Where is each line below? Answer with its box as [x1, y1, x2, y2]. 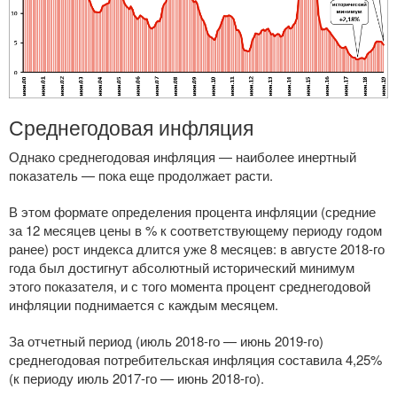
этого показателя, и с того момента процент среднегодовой [9, 276, 370, 295]
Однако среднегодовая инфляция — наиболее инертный [9, 146, 356, 166]
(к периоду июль [9, 368, 113, 387]
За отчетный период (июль [9, 331, 175, 350]
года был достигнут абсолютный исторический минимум [9, 257, 354, 276]
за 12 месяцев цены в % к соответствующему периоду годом [9, 220, 382, 239]
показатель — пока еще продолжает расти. [9, 165, 273, 184]
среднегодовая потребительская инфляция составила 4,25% [9, 349, 382, 369]
